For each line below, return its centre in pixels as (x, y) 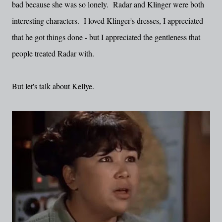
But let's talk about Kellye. (53, 86)
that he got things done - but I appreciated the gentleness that (106, 37)
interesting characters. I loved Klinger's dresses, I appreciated (108, 21)
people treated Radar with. (53, 53)
